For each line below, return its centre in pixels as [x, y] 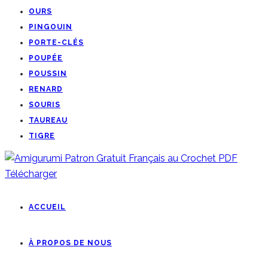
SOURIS [45, 105]
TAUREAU [48, 120]
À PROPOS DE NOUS [70, 243]
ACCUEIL [47, 207]
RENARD [46, 89]
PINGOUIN [51, 27]
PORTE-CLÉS [56, 42]
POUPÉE [46, 58]
